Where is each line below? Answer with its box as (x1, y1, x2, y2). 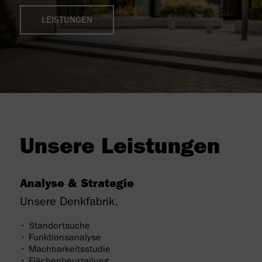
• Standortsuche (19, 222, 90, 232)
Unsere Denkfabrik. (19, 197, 118, 209)
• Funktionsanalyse (19, 234, 101, 243)
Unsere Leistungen (19, 138, 220, 160)
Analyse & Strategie (19, 179, 134, 191)
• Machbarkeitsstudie (19, 246, 111, 255)
